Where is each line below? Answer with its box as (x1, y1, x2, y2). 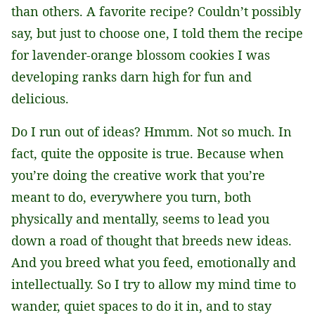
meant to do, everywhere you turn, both (11, 188, 251, 206)
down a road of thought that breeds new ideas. (11, 232, 292, 250)
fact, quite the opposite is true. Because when (11, 145, 284, 162)
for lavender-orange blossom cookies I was (11, 46, 270, 64)
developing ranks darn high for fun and (11, 68, 252, 86)
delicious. (11, 90, 69, 108)
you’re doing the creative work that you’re (11, 167, 265, 184)
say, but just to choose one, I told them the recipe (11, 25, 303, 42)
